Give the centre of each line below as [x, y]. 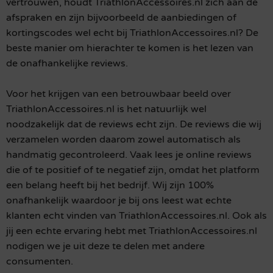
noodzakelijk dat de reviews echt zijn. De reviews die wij [134, 124]
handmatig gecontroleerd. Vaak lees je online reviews [129, 154]
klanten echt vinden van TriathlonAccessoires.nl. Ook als [136, 215]
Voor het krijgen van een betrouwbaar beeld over [119, 94]
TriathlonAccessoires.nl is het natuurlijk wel [106, 109]
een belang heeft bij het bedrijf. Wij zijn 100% [110, 185]
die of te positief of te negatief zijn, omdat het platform [133, 170]
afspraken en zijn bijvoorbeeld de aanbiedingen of [121, 17]
